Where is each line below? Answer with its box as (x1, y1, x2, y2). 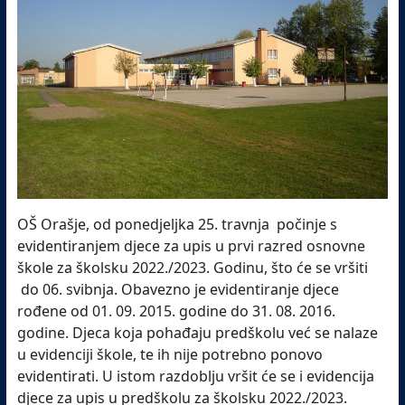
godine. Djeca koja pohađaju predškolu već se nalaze (17, 322, 379, 343)
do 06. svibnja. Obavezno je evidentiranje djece (17, 278, 340, 299)
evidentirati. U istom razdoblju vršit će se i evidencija (17, 365, 375, 386)
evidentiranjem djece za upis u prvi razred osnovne (17, 235, 366, 256)
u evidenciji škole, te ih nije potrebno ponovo (17, 344, 324, 364)
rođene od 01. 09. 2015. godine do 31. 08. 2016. (17, 300, 336, 321)
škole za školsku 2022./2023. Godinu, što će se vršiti (17, 257, 369, 278)
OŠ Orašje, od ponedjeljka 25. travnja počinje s (17, 213, 338, 234)
